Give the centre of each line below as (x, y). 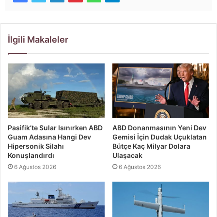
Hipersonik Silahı (36, 146)
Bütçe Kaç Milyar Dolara (151, 146)
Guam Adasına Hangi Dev (49, 137)
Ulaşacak (127, 155)
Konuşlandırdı (31, 155)
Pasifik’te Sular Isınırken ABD (55, 127)
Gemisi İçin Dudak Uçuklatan (160, 137)
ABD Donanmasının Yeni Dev (159, 127)
